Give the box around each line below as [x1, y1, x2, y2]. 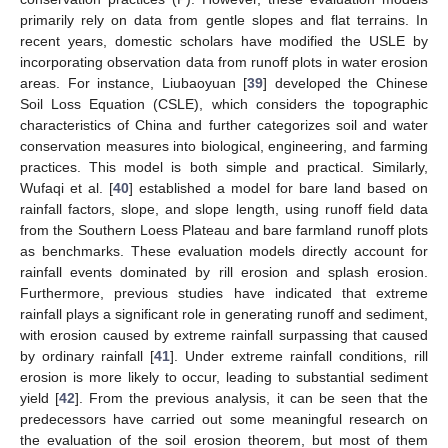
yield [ [20, 389, 60, 406]
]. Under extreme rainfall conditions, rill [170, 347, 428, 364]
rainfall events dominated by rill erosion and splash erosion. [20, 263, 428, 280]
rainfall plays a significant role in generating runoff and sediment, [20, 305, 428, 322]
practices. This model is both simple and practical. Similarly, [20, 158, 428, 175]
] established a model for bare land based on [129, 179, 428, 196]
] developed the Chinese [263, 74, 429, 91]
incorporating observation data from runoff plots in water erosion [20, 53, 428, 70]
